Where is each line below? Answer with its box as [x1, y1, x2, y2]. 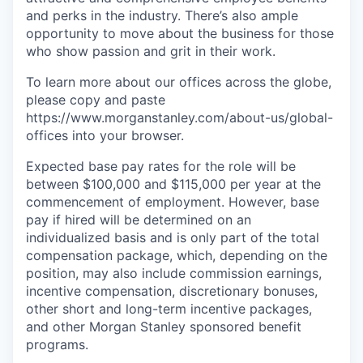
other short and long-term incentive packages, [26, 300, 312, 317]
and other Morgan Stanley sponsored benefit [26, 318, 301, 335]
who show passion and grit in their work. [26, 42, 275, 59]
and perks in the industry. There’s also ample [26, 6, 298, 23]
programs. [26, 335, 88, 352]
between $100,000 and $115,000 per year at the [26, 175, 321, 192]
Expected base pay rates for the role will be [26, 157, 296, 174]
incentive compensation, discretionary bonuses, [26, 282, 318, 299]
